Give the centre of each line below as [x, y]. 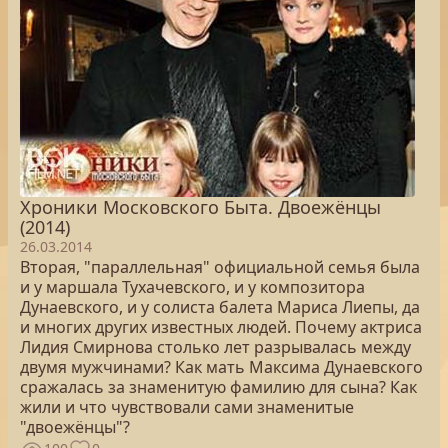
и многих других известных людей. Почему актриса [221, 327]
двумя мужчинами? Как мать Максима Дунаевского [221, 367]
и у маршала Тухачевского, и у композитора [192, 287]
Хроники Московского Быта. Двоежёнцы [200, 207]
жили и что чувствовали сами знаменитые [187, 407]
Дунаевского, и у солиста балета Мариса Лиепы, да [220, 307]
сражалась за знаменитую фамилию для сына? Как [218, 387]
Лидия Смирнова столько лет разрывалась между [215, 347]
